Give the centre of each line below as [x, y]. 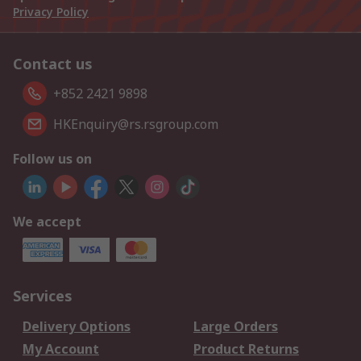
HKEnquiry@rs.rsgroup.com [136, 124]
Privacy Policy [51, 12]
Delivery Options [77, 326]
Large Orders [235, 326]
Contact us [53, 64]
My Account [61, 349]
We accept [47, 222]
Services [43, 296]
